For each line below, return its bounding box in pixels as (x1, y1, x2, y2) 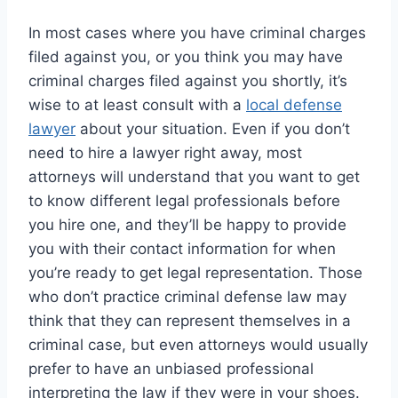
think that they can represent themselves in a (28, 311, 351, 330)
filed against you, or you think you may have (28, 47, 343, 66)
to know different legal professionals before (28, 191, 340, 210)
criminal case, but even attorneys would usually (28, 335, 368, 354)
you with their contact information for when (28, 239, 336, 258)
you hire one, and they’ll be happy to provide (28, 215, 346, 234)
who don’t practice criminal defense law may (28, 287, 346, 306)
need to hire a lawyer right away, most (28, 143, 302, 162)
